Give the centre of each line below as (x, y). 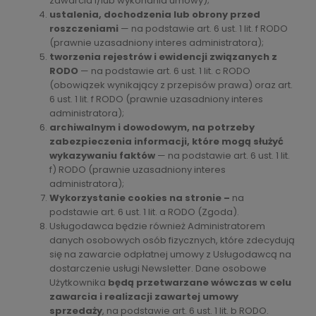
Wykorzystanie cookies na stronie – (141, 197)
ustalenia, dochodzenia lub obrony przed (155, 14)
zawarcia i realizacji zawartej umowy (144, 296)
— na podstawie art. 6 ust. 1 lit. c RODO (164, 71)
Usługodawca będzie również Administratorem (157, 226)
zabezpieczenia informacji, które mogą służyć (166, 141)
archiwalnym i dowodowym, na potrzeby (152, 127)
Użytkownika (79, 282)
